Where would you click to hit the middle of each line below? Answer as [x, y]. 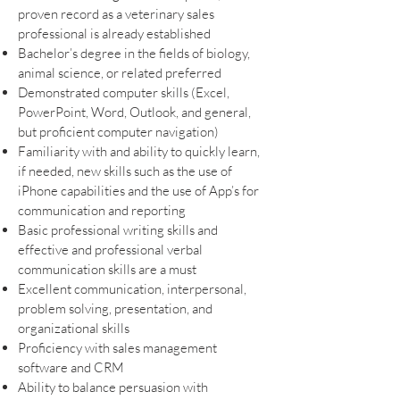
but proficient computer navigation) [118, 131]
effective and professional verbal [110, 249]
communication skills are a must [107, 269]
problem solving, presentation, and [115, 308]
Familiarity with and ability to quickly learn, [139, 151]
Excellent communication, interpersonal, [132, 288]
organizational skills [74, 328]
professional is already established [114, 33]
